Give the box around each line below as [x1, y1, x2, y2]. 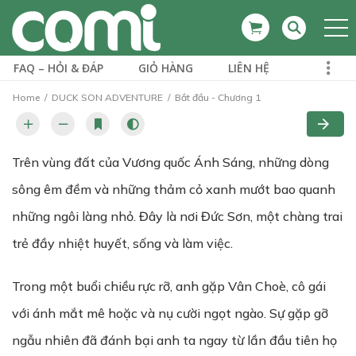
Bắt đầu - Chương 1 [172, 91, 261, 103]
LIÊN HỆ [228, 60, 269, 75]
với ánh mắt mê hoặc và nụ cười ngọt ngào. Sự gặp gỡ [12, 305, 328, 321]
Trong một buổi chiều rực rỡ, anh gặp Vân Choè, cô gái [12, 278, 326, 294]
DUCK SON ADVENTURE [52, 91, 163, 103]
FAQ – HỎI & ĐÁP [14, 60, 103, 75]
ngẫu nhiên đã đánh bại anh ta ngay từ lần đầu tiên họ [12, 332, 337, 348]
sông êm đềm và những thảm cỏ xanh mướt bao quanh [12, 181, 335, 197]
